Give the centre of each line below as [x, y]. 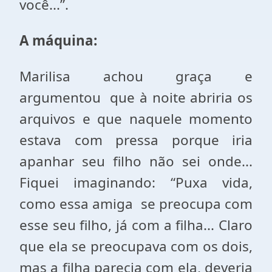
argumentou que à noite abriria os [136, 97]
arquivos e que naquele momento [136, 119]
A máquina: [58, 40]
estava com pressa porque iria [136, 140]
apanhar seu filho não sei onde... [136, 161]
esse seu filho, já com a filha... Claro [136, 225]
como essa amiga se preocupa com [136, 204]
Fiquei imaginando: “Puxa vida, [136, 182]
